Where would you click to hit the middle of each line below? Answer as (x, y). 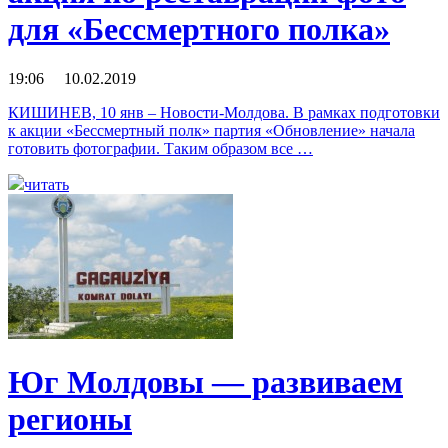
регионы (70, 418)
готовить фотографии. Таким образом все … (160, 148)
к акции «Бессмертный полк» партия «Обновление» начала (211, 130)
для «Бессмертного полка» (199, 29)
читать (46, 184)
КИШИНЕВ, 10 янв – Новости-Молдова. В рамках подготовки (224, 112)
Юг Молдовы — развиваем (205, 381)
